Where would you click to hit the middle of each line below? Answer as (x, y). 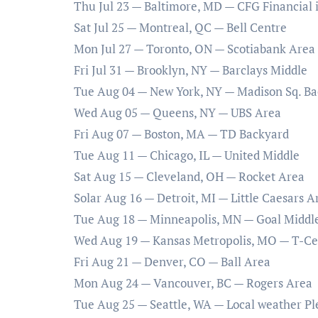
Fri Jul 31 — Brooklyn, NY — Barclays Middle (191, 70)
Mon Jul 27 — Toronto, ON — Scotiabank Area (194, 49)
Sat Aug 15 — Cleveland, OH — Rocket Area (189, 177)
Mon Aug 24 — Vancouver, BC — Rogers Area (193, 283)
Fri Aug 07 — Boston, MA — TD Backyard (181, 134)
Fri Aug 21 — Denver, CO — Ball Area (172, 262)
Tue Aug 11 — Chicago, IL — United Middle (187, 155)
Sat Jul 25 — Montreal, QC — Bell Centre (180, 28)
